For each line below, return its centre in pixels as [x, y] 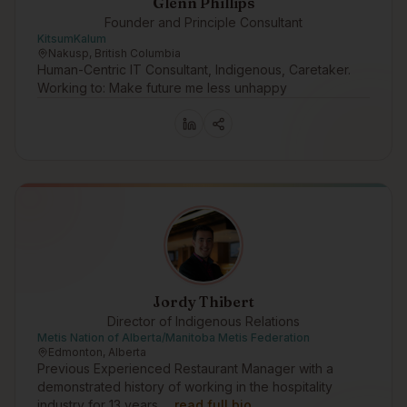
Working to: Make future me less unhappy [162, 88]
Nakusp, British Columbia [114, 53]
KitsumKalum [72, 39]
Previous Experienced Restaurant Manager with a [185, 368]
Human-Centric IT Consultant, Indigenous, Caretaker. [194, 69]
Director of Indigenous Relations [203, 321]
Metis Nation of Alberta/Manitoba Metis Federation [174, 338]
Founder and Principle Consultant [203, 22]
